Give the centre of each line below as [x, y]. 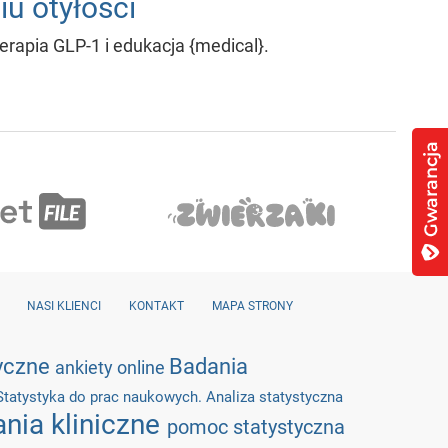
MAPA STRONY [252, 306]
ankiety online [112, 367]
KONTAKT [156, 306]
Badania [208, 366]
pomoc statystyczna [256, 427]
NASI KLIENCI [63, 306]
